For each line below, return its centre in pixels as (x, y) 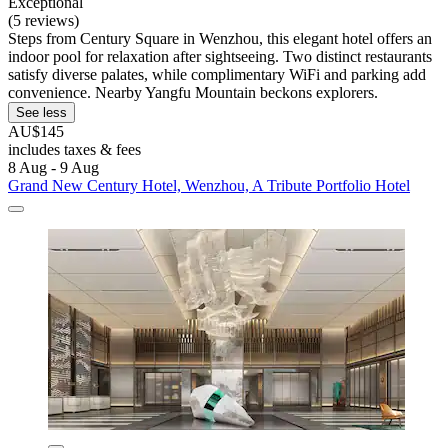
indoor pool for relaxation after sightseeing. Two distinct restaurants (220, 56)
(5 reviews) (43, 20)
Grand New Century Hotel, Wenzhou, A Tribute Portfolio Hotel (209, 185)
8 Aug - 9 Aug (53, 167)
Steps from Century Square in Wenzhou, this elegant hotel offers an (220, 38)
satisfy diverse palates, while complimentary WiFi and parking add (217, 74)
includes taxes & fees (74, 149)
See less (41, 112)
